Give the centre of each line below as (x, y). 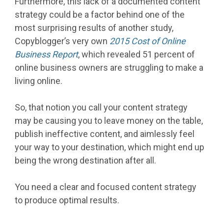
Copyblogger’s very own (62, 41)
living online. (39, 81)
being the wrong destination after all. (85, 161)
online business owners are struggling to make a (109, 68)
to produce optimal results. (67, 200)
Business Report (46, 55)
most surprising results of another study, (94, 28)
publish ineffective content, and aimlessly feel (105, 134)
